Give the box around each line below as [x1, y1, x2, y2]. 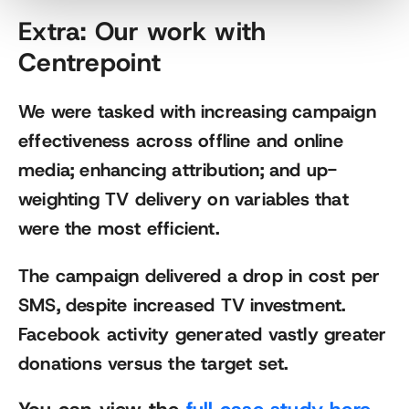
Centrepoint [18, 47, 162, 80]
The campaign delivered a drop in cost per [18, 264, 381, 288]
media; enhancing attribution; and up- [18, 158, 338, 183]
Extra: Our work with [18, 16, 267, 49]
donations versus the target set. [18, 351, 288, 376]
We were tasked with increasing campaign [18, 100, 376, 124]
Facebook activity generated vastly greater [18, 322, 387, 347]
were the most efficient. [18, 216, 219, 241]
